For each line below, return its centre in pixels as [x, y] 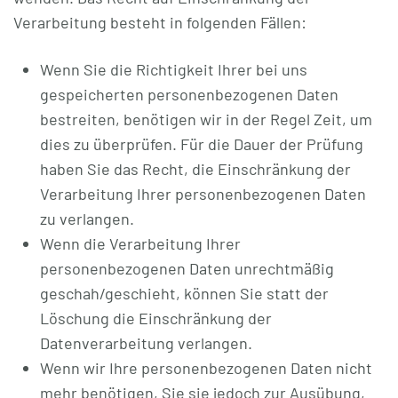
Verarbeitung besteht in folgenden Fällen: [160, 22]
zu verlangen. [87, 219]
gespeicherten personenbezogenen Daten [189, 94]
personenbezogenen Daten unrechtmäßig [187, 268]
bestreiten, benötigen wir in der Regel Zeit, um [206, 119]
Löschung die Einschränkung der [156, 318]
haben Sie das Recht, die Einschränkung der [195, 169]
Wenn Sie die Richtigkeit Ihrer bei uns [174, 69]
